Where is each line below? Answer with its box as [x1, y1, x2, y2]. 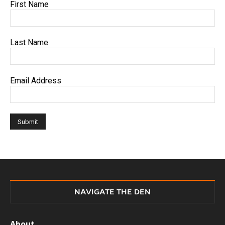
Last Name [10, 37, 48, 47]
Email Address [10, 75, 61, 85]
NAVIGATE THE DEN [74, 187, 151, 196]
